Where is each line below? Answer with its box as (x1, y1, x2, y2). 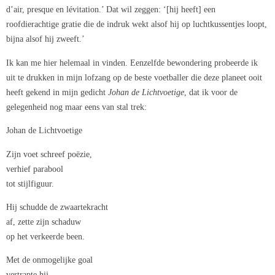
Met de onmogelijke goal (6, 255, 93, 265)
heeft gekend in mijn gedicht (6, 87, 108, 97)
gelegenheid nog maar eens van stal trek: (6, 101, 147, 112)
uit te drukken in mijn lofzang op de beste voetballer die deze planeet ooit (6, 72, 262, 82)
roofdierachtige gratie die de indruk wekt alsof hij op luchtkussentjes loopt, (6, 19, 267, 29)
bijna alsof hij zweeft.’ (6, 34, 85, 44)
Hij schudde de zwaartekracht (6, 202, 108, 212)
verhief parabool (6, 163, 63, 174)
